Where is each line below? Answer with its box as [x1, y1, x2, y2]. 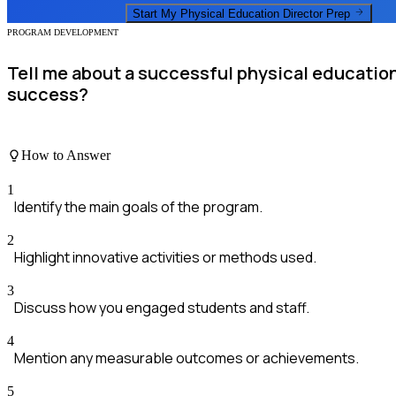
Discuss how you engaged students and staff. [14, 298, 309, 318]
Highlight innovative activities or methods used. [14, 247, 316, 268]
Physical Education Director [180, 7, 323, 21]
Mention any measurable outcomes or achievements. [14, 348, 359, 369]
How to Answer [21, 147, 110, 163]
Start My [133, 7, 180, 21]
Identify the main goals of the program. [14, 197, 263, 217]
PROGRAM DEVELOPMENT [7, 27, 118, 38]
